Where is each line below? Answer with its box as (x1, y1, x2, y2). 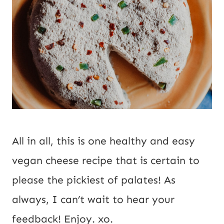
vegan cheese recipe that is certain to (12, 153, 199, 167)
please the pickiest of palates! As (12, 173, 175, 186)
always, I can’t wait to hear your (12, 192, 174, 206)
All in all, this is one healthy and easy (12, 134, 195, 147)
